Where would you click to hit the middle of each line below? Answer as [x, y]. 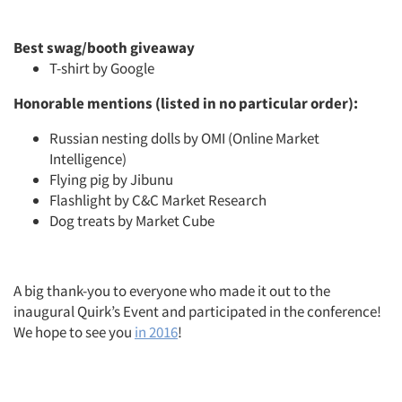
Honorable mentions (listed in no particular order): [186, 103]
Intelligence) [88, 159]
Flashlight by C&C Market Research [158, 200]
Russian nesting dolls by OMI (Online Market [184, 138]
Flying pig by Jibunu [111, 179]
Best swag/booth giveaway [104, 48]
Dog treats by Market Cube [132, 221]
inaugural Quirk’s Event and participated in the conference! [197, 311]
